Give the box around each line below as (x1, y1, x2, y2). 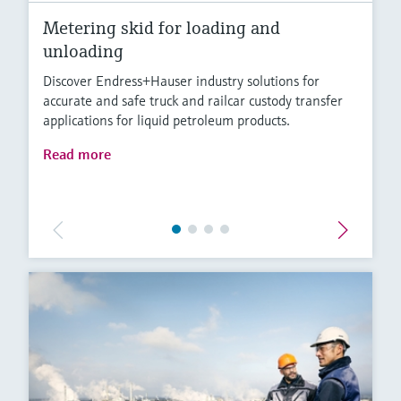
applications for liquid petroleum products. (43, 111, 290, 130)
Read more (43, 145, 111, 164)
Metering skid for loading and (43, 17, 280, 40)
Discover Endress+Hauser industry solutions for (43, 72, 320, 90)
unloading (43, 40, 124, 64)
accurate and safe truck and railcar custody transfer (43, 91, 343, 110)
